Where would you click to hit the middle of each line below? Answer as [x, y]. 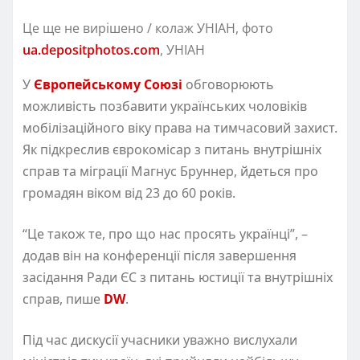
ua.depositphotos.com [91, 49]
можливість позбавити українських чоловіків [165, 106]
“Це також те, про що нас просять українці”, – [165, 233]
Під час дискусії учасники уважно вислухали [160, 340]
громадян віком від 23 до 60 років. [129, 192]
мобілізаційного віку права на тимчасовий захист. [180, 127]
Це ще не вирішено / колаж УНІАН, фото [148, 28]
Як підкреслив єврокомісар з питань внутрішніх [172, 149]
